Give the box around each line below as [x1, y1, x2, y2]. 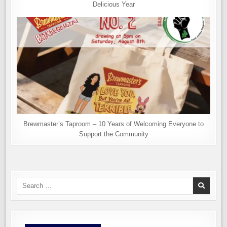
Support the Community [79, 130, 148, 138]
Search [16, 177, 37, 185]
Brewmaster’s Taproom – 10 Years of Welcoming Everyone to [23, 120, 204, 128]
